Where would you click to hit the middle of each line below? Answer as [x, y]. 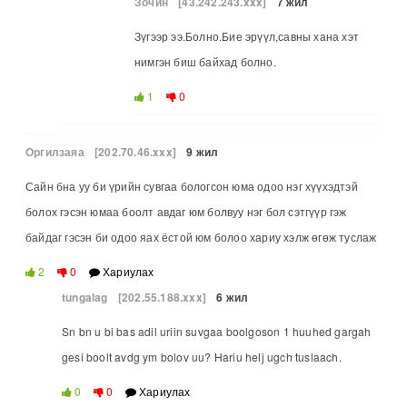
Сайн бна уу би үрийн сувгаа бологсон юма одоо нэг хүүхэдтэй [192, 185]
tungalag [85, 297]
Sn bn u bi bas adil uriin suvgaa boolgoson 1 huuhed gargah [217, 331]
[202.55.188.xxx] [162, 297]
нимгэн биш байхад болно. [205, 61]
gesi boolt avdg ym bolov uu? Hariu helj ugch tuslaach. [202, 356]
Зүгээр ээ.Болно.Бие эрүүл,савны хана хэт [247, 35]
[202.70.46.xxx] [136, 151]
